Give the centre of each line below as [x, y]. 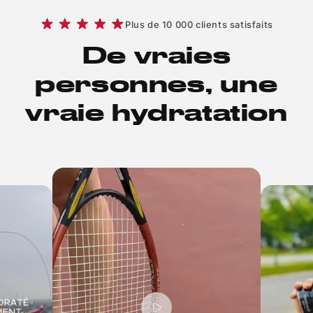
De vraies [156, 53]
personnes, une [156, 82]
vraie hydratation [156, 111]
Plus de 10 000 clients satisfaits [199, 24]
